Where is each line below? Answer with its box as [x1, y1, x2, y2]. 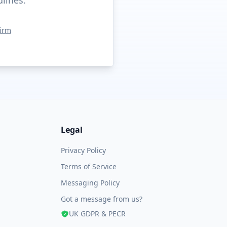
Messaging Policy [61, 178, 120, 187]
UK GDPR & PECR [69, 209, 126, 218]
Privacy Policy [61, 145, 106, 155]
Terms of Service [61, 162, 117, 171]
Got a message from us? [61, 194, 142, 204]
